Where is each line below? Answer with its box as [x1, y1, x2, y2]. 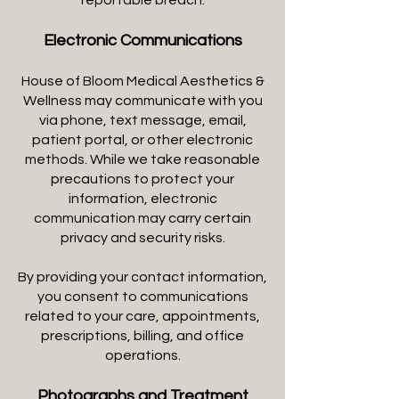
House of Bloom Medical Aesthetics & [20, 74, 265, 88]
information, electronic [68, 191, 217, 206]
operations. [104, 348, 181, 362]
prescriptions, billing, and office [41, 329, 244, 343]
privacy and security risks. [60, 231, 225, 245]
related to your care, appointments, [25, 309, 260, 323]
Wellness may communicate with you [22, 94, 263, 108]
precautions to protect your [51, 172, 234, 186]
